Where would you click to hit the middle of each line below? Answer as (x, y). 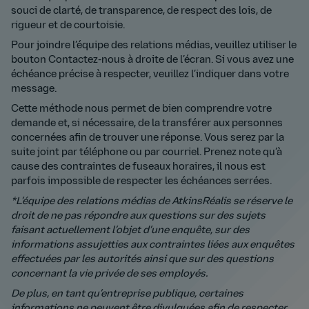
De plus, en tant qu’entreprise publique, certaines (127, 294)
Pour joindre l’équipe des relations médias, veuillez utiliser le (154, 46)
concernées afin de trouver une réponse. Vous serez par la (148, 138)
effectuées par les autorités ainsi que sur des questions (142, 260)
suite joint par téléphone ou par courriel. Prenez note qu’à (147, 153)
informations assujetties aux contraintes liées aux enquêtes (153, 245)
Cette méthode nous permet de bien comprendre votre (141, 109)
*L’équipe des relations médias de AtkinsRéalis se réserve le (152, 202)
